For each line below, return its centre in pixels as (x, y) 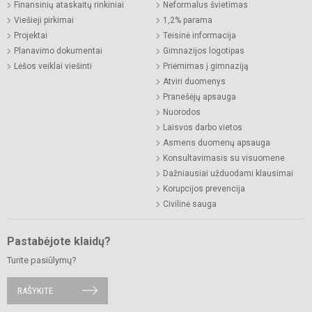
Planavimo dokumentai (58, 50)
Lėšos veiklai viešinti (53, 66)
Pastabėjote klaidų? (59, 241)
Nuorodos (182, 112)
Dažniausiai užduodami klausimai (228, 173)
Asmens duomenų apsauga (217, 142)
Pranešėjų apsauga (200, 96)
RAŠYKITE (35, 290)
